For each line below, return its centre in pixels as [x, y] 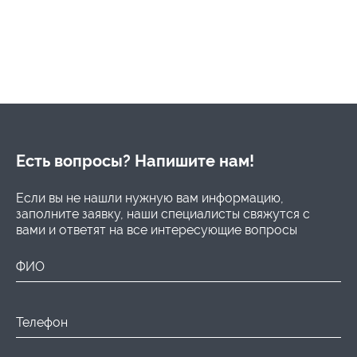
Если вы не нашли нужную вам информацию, [150, 198]
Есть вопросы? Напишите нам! [135, 161]
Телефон [42, 322]
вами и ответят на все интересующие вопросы [157, 229]
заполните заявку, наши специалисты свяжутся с [163, 214]
